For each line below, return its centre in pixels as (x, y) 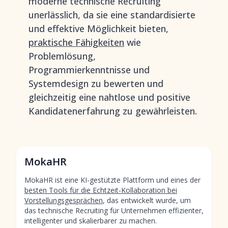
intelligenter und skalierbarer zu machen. (91, 221)
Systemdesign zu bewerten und (96, 83)
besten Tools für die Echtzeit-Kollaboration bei (101, 190)
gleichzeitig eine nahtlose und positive (109, 97)
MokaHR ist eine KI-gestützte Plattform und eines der (112, 180)
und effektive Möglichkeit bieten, (98, 28)
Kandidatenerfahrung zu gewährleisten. (113, 111)
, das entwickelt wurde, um (147, 200)
